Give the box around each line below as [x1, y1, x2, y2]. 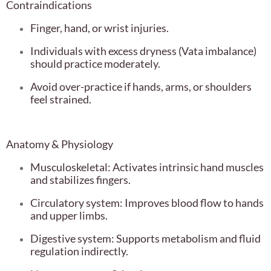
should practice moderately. [30, 57, 160, 71]
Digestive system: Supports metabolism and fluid [30, 232, 261, 246]
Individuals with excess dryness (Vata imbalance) [30, 44, 256, 58]
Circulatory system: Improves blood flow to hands [30, 196, 264, 210]
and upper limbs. [30, 209, 108, 223]
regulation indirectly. [30, 244, 128, 258]
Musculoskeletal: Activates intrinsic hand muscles [30, 160, 264, 174]
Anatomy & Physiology [6, 137, 113, 151]
